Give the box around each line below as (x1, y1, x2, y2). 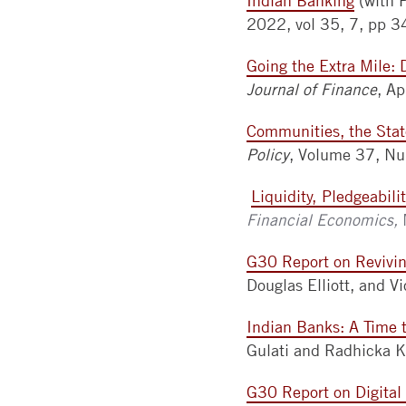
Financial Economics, (246, 210, 402, 229)
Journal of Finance (246, 80, 377, 99)
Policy (246, 145, 289, 164)
